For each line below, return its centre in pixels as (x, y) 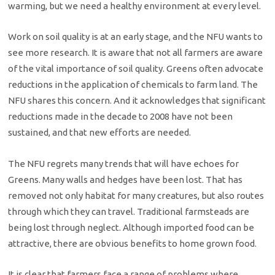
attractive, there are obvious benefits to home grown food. (133, 243)
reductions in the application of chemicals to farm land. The (133, 85)
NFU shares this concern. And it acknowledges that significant (137, 101)
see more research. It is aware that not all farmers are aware (136, 53)
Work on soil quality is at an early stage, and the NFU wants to (136, 37)
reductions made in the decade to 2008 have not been (121, 117)
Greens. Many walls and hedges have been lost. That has (126, 179)
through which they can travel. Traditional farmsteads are (129, 211)
